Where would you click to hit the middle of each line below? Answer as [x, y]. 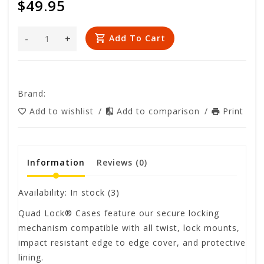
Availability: [44, 192]
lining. [31, 257]
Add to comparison [160, 111]
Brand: [32, 93]
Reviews [116, 162]
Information [56, 162]
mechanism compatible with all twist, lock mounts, [129, 227]
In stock [88, 192]
